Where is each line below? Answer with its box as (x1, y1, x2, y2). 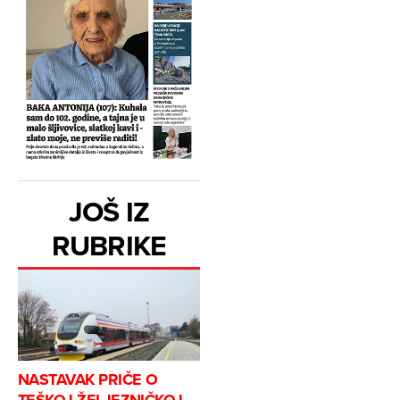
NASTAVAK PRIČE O (18, 367, 158, 391)
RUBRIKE (52, 223, 166, 266)
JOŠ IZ (69, 189, 149, 232)
